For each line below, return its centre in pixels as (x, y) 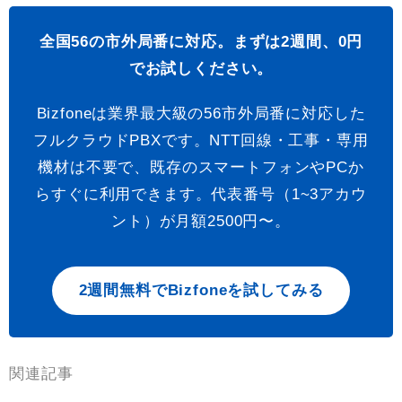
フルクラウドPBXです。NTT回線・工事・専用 (201, 141)
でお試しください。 (201, 69)
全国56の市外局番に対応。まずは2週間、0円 (201, 42)
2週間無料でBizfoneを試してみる (201, 291)
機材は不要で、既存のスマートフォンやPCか (201, 168)
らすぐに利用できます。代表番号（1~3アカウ (201, 195)
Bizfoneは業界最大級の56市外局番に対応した (201, 114)
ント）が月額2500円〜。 (201, 222)
